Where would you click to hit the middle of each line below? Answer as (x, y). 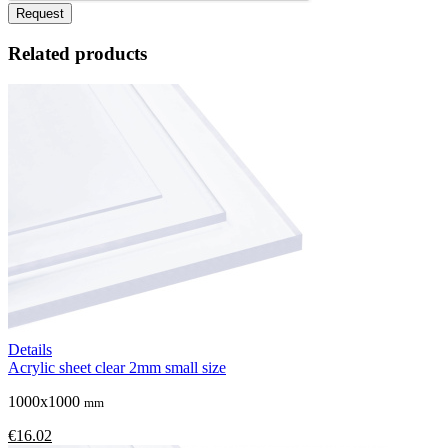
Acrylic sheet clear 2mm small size (117, 367)
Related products (77, 54)
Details (30, 349)
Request (40, 14)
